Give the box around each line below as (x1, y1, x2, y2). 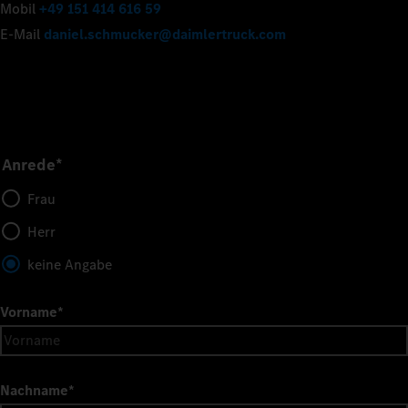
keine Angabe (27, 254, 112, 274)
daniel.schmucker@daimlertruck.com (44, 24, 286, 44)
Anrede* (2, 153, 63, 176)
